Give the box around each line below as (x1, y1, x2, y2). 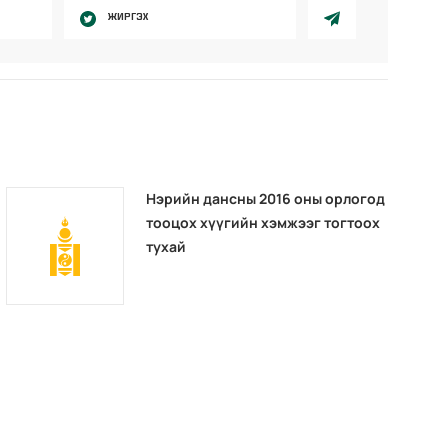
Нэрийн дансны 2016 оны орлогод (146, 189, 386, 209)
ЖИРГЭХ (107, 10, 148, 24)
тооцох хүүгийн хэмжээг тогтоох (146, 213, 381, 233)
